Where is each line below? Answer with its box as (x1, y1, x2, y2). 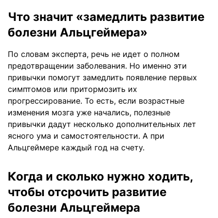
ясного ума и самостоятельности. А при (8, 131, 164, 141)
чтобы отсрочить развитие (8, 185, 166, 200)
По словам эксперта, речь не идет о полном (8, 49, 180, 59)
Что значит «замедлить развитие (8, 10, 204, 24)
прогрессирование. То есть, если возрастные (8, 96, 184, 106)
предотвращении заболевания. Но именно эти (8, 61, 187, 71)
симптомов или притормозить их (8, 84, 137, 94)
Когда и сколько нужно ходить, (8, 169, 193, 184)
